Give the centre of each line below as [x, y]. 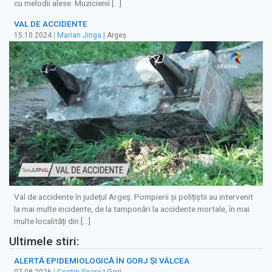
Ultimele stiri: [44, 241]
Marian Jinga [79, 36]
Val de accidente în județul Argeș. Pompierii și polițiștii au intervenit [134, 196]
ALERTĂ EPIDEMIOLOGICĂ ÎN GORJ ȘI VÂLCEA [102, 261]
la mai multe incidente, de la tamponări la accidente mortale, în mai [132, 209]
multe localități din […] [52, 221]
